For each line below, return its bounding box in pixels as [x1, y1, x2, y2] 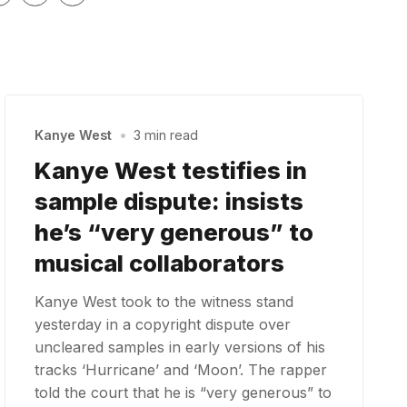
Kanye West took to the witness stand [35, 292, 294, 311]
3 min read [133, 127, 198, 144]
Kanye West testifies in [35, 155, 308, 184]
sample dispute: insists [35, 186, 304, 215]
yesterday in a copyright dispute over [35, 314, 292, 333]
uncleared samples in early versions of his [35, 337, 326, 356]
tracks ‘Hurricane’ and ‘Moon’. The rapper [35, 360, 328, 379]
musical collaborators [35, 248, 285, 277]
